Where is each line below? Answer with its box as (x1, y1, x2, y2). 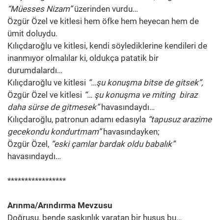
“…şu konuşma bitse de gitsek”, (88, 77, 203, 87)
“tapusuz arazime (148, 114, 212, 124)
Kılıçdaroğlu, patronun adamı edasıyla (7, 114, 148, 124)
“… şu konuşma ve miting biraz (84, 89, 197, 100)
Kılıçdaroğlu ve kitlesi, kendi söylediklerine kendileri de (7, 40, 207, 51)
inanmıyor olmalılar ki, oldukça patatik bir (7, 53, 159, 63)
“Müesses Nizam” (7, 3, 72, 14)
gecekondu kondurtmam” (7, 126, 103, 137)
